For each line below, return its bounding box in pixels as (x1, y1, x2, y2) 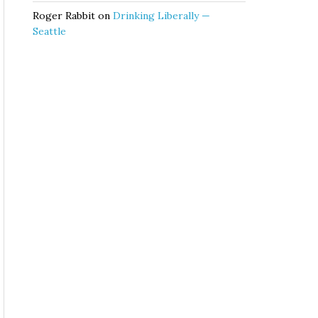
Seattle (33, 25, 66, 38)
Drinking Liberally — (113, 9, 210, 22)
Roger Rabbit (33, 9, 95, 22)
